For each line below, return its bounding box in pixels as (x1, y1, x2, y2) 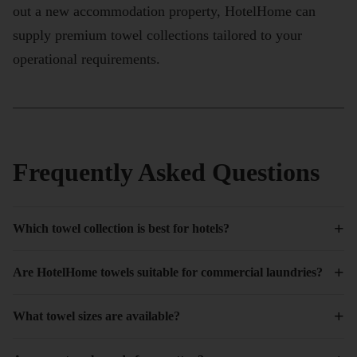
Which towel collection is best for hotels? (13, 222, 229, 236)
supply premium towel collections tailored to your (13, 27, 302, 44)
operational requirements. (13, 51, 160, 68)
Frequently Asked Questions (13, 158, 320, 187)
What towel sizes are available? (13, 309, 180, 324)
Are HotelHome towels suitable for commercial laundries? (13, 265, 323, 280)
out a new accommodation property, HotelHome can (13, 3, 316, 20)
